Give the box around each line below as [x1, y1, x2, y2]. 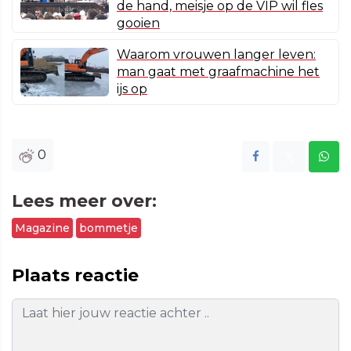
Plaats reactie [12, 265, 139, 287]
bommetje [79, 221, 138, 236]
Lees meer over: [12, 190, 157, 212]
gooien [117, 16, 160, 31]
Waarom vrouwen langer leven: [117, 47, 316, 63]
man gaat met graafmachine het [117, 64, 320, 80]
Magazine [15, 221, 70, 236]
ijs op [117, 81, 147, 97]
